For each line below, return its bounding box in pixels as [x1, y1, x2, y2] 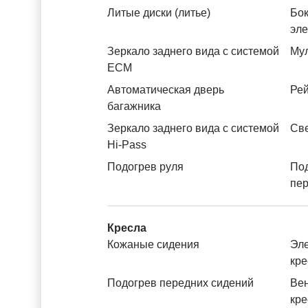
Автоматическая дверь [107, 84, 224, 96]
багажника [107, 100, 161, 112]
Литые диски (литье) [107, 7, 210, 19]
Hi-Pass [107, 139, 146, 151]
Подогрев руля [107, 161, 184, 173]
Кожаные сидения [107, 239, 199, 250]
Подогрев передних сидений [107, 277, 254, 289]
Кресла [107, 222, 146, 234]
